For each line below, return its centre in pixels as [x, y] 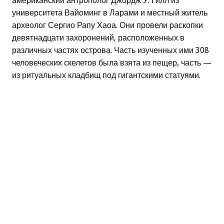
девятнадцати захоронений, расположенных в [98, 38]
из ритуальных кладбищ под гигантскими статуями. [106, 75]
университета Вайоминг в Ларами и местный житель [110, 13]
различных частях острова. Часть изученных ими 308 [110, 50]
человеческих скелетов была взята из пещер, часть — [112, 63]
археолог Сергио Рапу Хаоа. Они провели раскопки [107, 25]
